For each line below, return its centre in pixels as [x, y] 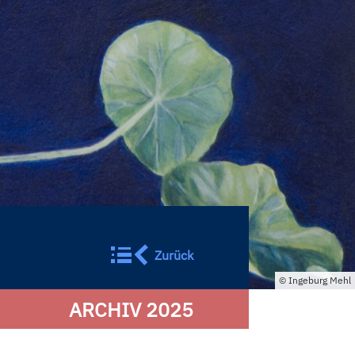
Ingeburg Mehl [320, 280]
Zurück [174, 255]
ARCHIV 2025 [131, 309]
